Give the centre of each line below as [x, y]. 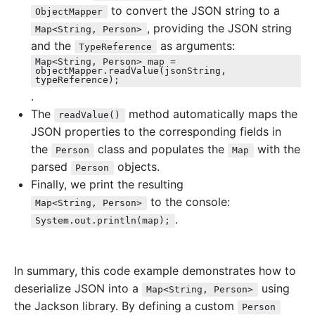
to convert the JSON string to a [193, 11]
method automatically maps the [211, 114]
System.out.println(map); [103, 221]
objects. [136, 167]
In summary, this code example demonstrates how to [155, 271]
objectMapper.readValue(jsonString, [131, 71]
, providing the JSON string [219, 28]
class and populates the [161, 149]
